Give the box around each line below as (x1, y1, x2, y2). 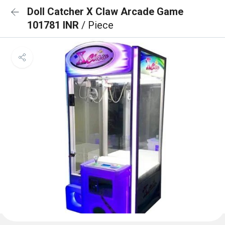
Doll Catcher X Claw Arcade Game (27, 6, 183, 18)
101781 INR (27, 19, 81, 31)
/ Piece (81, 19, 114, 31)
